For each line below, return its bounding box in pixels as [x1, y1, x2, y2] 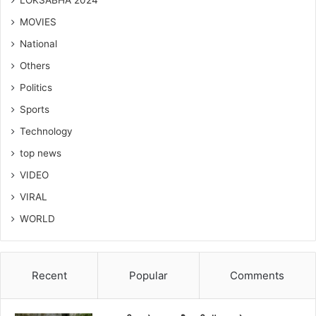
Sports [20, 103, 49, 115]
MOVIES [20, 16, 56, 28]
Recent [31, 268, 67, 282]
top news [20, 147, 61, 159]
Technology [20, 125, 73, 137]
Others [20, 59, 50, 71]
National [20, 37, 57, 49]
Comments [230, 268, 285, 282]
